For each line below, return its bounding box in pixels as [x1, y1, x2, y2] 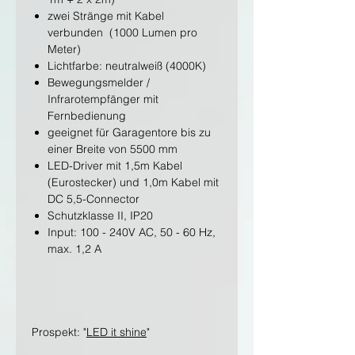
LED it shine [86, 325, 147, 340]
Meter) [48, 42, 81, 57]
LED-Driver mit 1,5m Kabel [48, 158, 182, 174]
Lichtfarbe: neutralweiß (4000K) [48, 59, 206, 74]
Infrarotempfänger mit [48, 92, 158, 107]
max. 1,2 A [48, 242, 101, 257]
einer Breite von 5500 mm [48, 142, 177, 157]
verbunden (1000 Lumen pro [48, 25, 197, 40]
